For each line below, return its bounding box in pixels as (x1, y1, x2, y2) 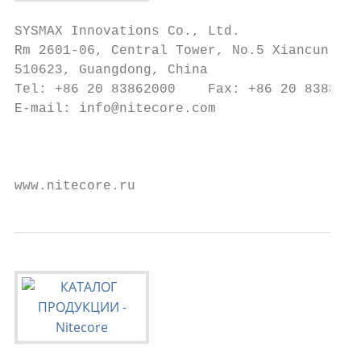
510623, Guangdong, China (15, 63, 208, 77)
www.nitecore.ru (15, 179, 135, 193)
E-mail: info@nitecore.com (15, 102, 216, 116)
